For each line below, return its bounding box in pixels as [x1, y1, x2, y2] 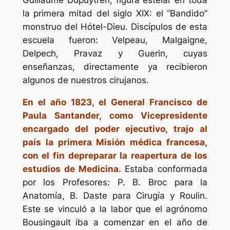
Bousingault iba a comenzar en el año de [22, 217, 208, 227]
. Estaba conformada [118, 163, 208, 174]
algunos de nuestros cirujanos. [22, 75, 149, 86]
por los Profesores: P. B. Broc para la [22, 177, 208, 187]
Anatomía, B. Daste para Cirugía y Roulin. [22, 190, 208, 201]
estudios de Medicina [22, 163, 119, 174]
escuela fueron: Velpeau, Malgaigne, [22, 35, 208, 46]
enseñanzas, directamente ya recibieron [22, 62, 208, 72]
